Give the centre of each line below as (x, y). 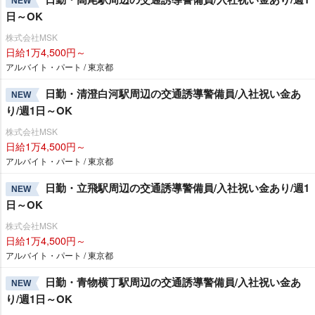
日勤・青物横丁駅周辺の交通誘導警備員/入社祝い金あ (173, 282)
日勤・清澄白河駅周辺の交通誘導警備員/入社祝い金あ (173, 94)
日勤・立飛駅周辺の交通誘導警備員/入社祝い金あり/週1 (177, 188)
